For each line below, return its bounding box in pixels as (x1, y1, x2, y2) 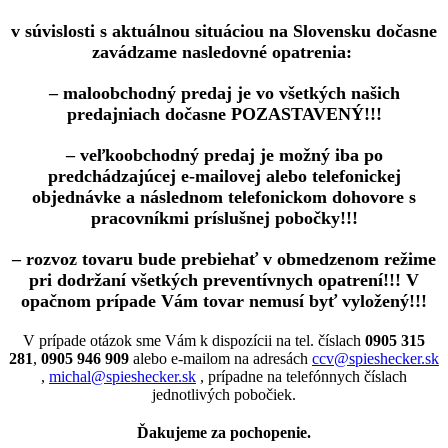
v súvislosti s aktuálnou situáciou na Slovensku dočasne (11, 21, 437, 42)
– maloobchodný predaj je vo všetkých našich (48, 83, 400, 104)
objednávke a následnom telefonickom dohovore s (32, 187, 416, 208)
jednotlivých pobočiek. (152, 386, 296, 404)
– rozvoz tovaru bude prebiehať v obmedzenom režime (12, 249, 436, 270)
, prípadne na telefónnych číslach (196, 368, 407, 386)
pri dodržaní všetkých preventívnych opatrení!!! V (29, 270, 419, 291)
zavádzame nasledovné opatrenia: (91, 42, 357, 63)
